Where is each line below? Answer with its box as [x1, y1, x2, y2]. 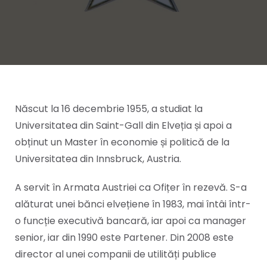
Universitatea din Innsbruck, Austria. [15, 152, 181, 166]
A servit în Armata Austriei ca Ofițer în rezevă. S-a [15, 181, 247, 194]
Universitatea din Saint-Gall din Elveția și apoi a [15, 119, 232, 132]
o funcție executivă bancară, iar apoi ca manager [15, 214, 246, 228]
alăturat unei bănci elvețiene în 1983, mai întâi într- [15, 197, 251, 211]
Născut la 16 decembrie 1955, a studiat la [15, 102, 203, 116]
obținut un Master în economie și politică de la [15, 135, 229, 149]
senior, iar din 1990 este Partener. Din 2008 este [15, 231, 234, 244]
